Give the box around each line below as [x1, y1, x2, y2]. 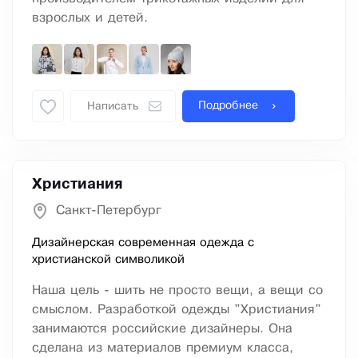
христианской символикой [32, 254, 185, 266]
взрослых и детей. [32, 12, 148, 25]
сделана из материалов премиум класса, [32, 342, 293, 355]
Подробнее [198, 101, 258, 112]
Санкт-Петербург [56, 205, 161, 217]
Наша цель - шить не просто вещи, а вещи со [32, 284, 323, 297]
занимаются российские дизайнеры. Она [32, 323, 292, 336]
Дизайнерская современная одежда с [32, 237, 254, 249]
